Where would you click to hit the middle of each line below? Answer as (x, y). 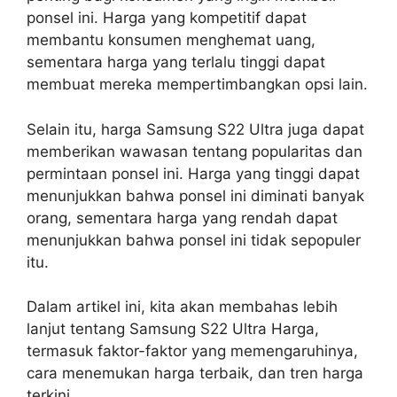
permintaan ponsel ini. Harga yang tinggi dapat (193, 173)
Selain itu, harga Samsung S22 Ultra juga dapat (195, 129)
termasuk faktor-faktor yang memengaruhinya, (192, 351)
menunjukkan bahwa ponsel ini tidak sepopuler (194, 240)
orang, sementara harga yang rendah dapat (182, 218)
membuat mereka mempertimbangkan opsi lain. (197, 84)
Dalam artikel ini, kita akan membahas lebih (182, 307)
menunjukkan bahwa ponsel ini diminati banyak (195, 195)
